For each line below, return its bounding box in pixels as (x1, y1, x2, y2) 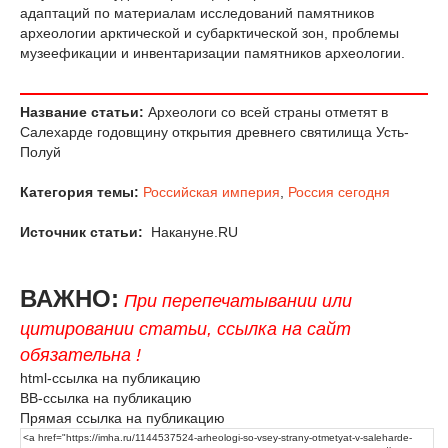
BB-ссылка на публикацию (20, 389, 192, 406)
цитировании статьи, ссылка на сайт (20, 318, 351, 339)
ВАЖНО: (20, 284, 119, 312)
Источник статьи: (20, 223, 143, 240)
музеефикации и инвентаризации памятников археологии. (20, 44, 405, 61)
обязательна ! (20, 344, 141, 365)
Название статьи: (20, 103, 144, 120)
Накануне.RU (147, 223, 238, 240)
